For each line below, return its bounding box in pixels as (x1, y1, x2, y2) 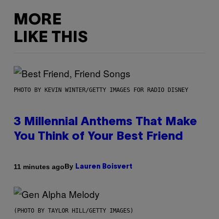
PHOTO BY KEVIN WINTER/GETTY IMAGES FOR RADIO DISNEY (14, 87, 188, 94)
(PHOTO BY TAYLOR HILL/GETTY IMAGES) (14, 207, 133, 215)
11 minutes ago (14, 162, 65, 171)
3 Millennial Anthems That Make (14, 117, 197, 128)
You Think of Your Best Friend (14, 131, 183, 143)
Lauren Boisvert (75, 164, 132, 171)
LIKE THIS (14, 30, 88, 45)
